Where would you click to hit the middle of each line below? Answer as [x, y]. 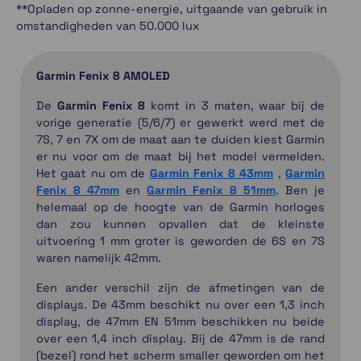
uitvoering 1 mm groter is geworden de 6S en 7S [180, 241]
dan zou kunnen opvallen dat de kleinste [180, 224]
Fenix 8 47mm [78, 191]
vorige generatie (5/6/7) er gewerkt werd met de [180, 123]
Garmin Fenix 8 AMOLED [103, 76]
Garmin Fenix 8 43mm [212, 174]
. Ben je [300, 191]
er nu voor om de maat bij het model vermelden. [180, 157]
